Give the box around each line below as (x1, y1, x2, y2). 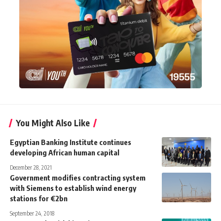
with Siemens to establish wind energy (10, 184, 136, 193)
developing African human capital (10, 148, 119, 157)
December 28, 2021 (10, 164, 52, 172)
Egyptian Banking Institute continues (10, 138, 131, 147)
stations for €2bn (10, 194, 68, 203)
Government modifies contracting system (10, 173, 146, 183)
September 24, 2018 (10, 210, 54, 218)
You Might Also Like (16, 117, 90, 129)
